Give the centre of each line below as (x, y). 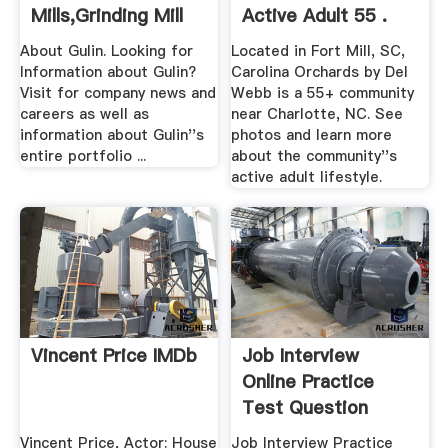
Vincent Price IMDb (113, 356)
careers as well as (84, 113)
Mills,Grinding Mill (106, 16)
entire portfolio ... (82, 155)
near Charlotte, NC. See (317, 113)
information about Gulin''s (111, 134)
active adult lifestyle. (307, 176)
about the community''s (314, 155)
